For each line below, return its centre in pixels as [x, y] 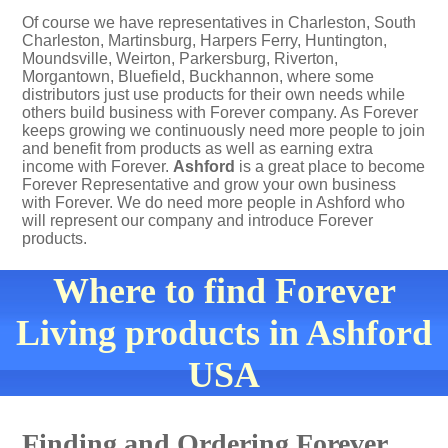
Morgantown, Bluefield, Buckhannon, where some [198, 76]
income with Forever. [97, 166]
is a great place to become [330, 166]
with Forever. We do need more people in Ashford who [213, 202]
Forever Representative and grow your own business [209, 184]
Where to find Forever [224, 291]
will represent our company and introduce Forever [197, 220]
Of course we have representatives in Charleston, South [219, 22]
